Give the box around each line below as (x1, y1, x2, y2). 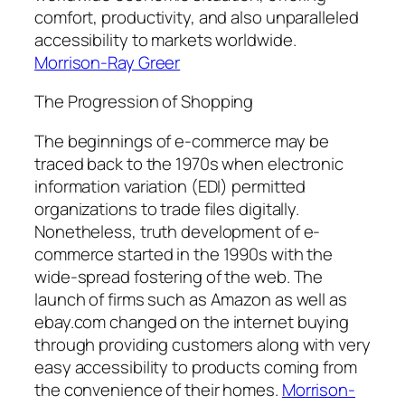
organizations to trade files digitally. (34, 196, 300, 221)
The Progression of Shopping (34, 89, 254, 114)
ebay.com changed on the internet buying (34, 309, 350, 334)
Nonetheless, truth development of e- (34, 219, 321, 243)
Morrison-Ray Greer (34, 50, 181, 74)
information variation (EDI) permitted (34, 174, 306, 198)
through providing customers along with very (34, 332, 371, 356)
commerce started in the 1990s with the (34, 241, 334, 266)
